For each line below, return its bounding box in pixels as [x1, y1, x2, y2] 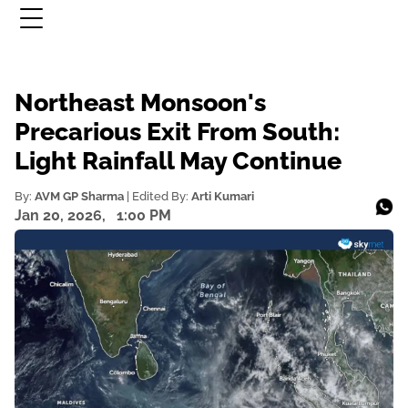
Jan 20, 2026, [15, 206, 109, 224]
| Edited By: [124, 189, 191, 203]
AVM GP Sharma [35, 189, 124, 203]
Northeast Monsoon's [15, 87, 266, 117]
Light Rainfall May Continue [15, 146, 342, 175]
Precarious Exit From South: [15, 117, 340, 146]
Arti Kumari [191, 189, 254, 203]
